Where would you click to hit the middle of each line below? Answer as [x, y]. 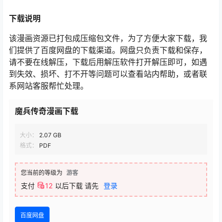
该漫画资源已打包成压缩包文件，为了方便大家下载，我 [108, 38]
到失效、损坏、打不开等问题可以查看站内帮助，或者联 [108, 74]
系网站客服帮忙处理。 [49, 86]
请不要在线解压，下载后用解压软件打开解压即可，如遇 [108, 62]
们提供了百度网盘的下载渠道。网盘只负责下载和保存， [108, 50]
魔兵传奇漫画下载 [47, 111]
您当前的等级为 [42, 173]
